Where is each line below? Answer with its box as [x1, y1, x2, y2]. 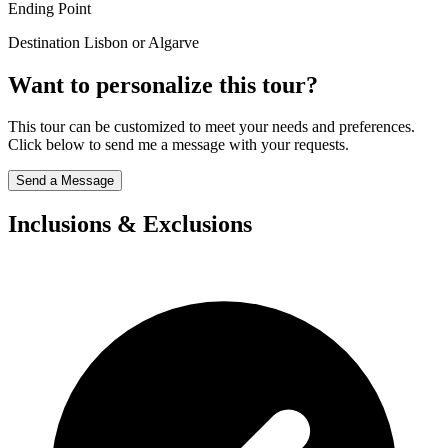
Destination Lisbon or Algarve [8, 33, 199, 51]
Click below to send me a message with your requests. [8, 136, 349, 154]
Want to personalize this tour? [8, 71, 318, 98]
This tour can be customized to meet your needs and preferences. [8, 118, 415, 136]
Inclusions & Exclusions [8, 211, 252, 238]
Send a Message [16, 173, 114, 189]
